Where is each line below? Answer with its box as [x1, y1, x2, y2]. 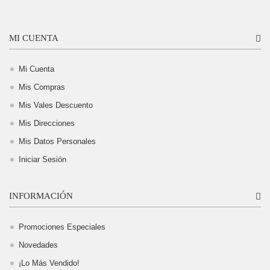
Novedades [19, 240, 58, 250]
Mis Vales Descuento [19, 100, 93, 110]
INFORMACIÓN [9, 190, 73, 201]
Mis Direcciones [19, 118, 75, 128]
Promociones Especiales [19, 222, 105, 231]
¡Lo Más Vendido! [19, 258, 80, 268]
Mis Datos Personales [19, 136, 96, 146]
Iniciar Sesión [19, 154, 66, 164]
